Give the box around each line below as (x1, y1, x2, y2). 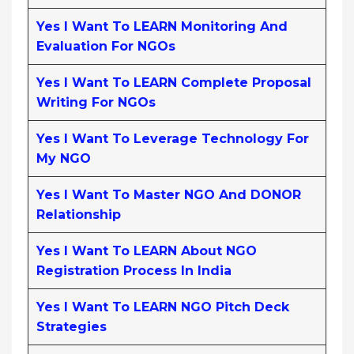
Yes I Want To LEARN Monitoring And (36, 18, 288, 34)
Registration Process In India (36, 262, 232, 278)
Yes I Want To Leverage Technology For (36, 130, 309, 146)
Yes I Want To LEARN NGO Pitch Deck (36, 299, 289, 314)
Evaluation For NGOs (36, 38, 175, 54)
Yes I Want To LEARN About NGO (36, 243, 257, 258)
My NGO (36, 150, 91, 166)
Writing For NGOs (36, 94, 156, 110)
